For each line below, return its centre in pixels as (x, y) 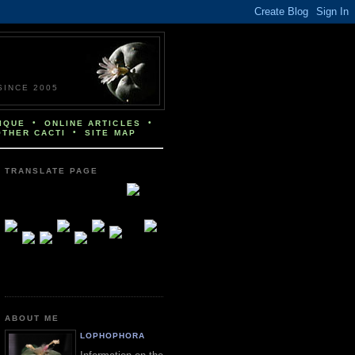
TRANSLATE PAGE (52, 171)
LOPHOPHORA (113, 336)
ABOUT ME (32, 318)
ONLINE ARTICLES (93, 123)
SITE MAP (111, 133)
